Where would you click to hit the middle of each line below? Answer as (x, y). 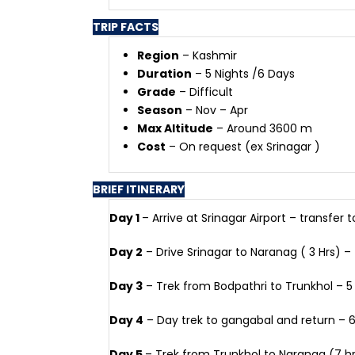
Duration (164, 74)
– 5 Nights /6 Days (243, 74)
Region (158, 55)
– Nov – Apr (215, 110)
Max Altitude (175, 128)
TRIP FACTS (126, 27)
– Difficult (204, 92)
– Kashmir (208, 55)
